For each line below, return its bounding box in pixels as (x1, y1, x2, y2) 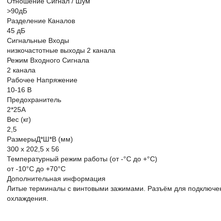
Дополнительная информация (7, 175, 106, 183)
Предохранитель (7, 96, 61, 104)
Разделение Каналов (7, 17, 75, 25)
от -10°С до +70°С (7, 165, 66, 173)
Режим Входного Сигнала (7, 56, 89, 64)
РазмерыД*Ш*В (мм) (7, 135, 73, 143)
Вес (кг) (7, 115, 31, 123)
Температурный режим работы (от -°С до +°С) (7, 155, 157, 163)
